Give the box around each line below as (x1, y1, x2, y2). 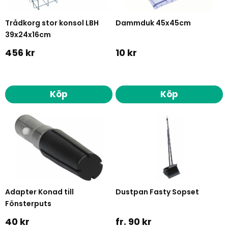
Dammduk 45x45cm (115, 18, 191, 28)
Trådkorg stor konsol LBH (5, 18, 99, 28)
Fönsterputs (5, 198, 52, 209)
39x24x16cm (5, 30, 51, 40)
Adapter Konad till (5, 186, 74, 197)
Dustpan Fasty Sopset (115, 186, 199, 197)
